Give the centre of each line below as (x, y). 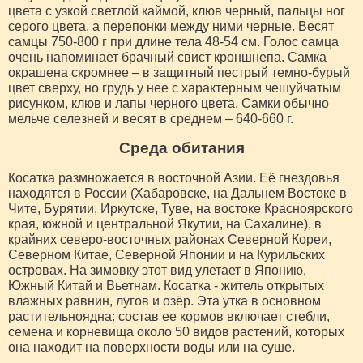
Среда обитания (181, 147)
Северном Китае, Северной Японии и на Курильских (167, 254)
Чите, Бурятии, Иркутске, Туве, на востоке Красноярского (181, 208)
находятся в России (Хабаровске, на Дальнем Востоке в (177, 193)
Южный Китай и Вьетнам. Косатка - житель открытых (166, 285)
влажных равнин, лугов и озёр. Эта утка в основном (164, 301)
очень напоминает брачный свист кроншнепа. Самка (167, 57)
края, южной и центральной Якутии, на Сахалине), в (165, 224)
